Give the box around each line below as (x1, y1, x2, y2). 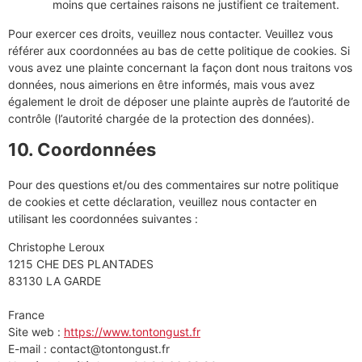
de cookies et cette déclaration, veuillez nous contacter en (8, 194, 317, 208)
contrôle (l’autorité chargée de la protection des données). (8, 111, 314, 125)
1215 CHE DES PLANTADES (8, 257, 154, 271)
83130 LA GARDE (8, 274, 101, 288)
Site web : (8, 325, 64, 339)
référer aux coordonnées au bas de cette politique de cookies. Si (8, 43, 350, 57)
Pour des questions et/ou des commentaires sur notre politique (8, 177, 339, 192)
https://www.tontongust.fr (64, 325, 200, 339)
